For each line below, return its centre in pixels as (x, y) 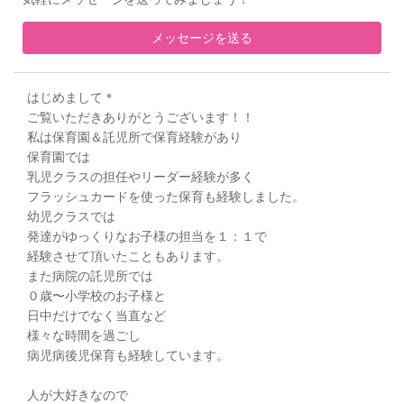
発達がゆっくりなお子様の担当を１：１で (147, 235)
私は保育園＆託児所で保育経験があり (134, 136)
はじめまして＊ (71, 96)
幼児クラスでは (71, 215)
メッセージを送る (202, 37)
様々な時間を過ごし (84, 334)
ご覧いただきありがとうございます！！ (141, 116)
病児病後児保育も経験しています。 (128, 354)
